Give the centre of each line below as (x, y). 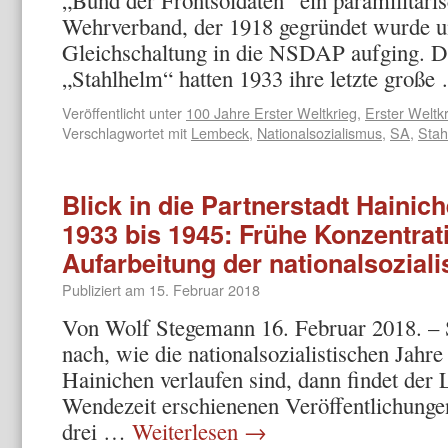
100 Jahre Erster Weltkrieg (271, 112)
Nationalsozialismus (319, 132)
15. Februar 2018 (204, 289)
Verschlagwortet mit (124, 132)
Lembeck (220, 132)
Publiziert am (103, 289)
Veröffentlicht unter (122, 112)
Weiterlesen (188, 431)
